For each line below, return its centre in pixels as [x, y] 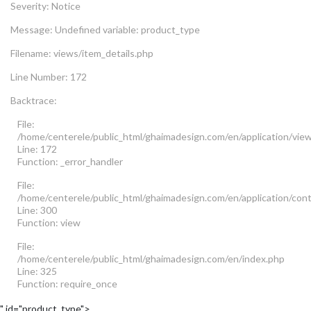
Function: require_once [67, 283]
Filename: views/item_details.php [82, 53]
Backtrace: [34, 100]
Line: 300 [37, 210]
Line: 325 [37, 271]
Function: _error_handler [70, 161]
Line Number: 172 [49, 76]
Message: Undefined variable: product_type [105, 29]
